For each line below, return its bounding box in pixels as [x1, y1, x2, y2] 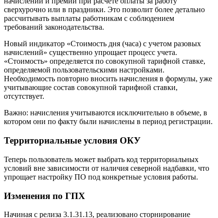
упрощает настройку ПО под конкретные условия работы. [4, 172, 198, 181]
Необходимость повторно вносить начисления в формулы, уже [4, 74, 212, 83]
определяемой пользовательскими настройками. [4, 66, 164, 74]
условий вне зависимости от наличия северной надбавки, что [4, 163, 209, 172]
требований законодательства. [4, 23, 104, 32]
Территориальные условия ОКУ [4, 135, 141, 146]
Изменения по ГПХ [4, 190, 85, 201]
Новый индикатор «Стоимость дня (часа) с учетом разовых [4, 39, 201, 48]
